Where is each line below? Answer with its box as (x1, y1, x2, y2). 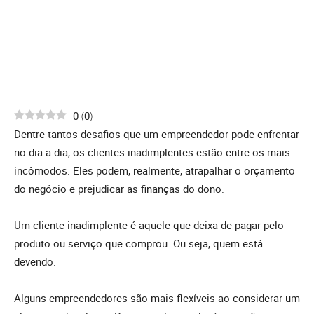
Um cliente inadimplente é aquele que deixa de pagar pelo (14, 217, 284, 232)
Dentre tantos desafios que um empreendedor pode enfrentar (14, 126, 299, 141)
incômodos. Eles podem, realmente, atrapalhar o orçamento (14, 163, 295, 177)
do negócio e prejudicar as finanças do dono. (14, 181, 227, 196)
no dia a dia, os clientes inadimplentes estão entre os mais (14, 144, 290, 159)
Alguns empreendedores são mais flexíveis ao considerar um (14, 290, 300, 305)
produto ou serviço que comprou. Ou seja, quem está (14, 235, 263, 250)
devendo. (14, 254, 59, 268)
